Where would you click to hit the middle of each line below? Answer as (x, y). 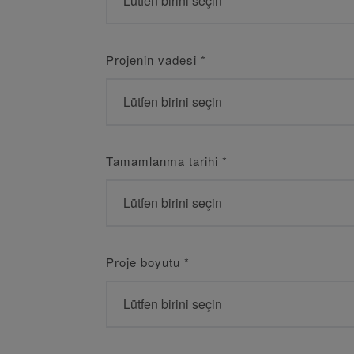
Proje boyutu (145, 262)
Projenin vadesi (153, 60)
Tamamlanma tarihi (164, 161)
